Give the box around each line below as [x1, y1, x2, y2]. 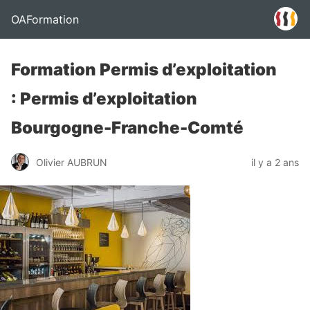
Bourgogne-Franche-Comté [11, 118, 244, 138]
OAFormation [11, 12, 79, 26]
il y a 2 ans [251, 156, 299, 168]
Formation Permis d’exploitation [11, 60, 277, 80]
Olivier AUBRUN [36, 156, 107, 168]
